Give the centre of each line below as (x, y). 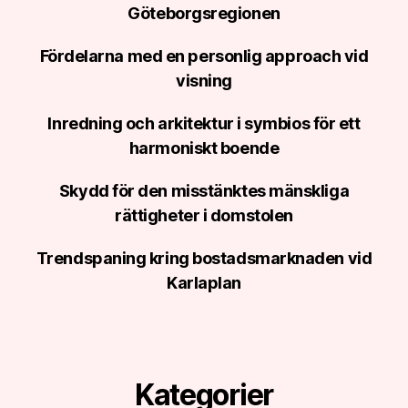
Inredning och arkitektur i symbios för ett (204, 123)
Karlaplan (204, 283)
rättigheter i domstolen (204, 215)
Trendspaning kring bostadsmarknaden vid (204, 258)
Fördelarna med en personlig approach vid (204, 56)
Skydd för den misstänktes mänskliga (204, 191)
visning (204, 81)
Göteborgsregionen (204, 13)
